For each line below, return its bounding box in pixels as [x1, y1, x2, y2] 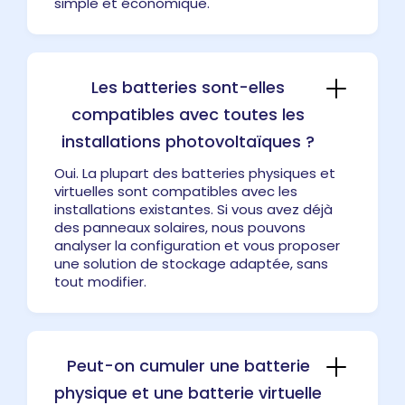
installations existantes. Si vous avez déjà [54, 199, 333, 219]
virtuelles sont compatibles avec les [54, 181, 297, 201]
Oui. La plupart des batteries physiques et [54, 163, 335, 183]
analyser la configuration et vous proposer [54, 235, 340, 255]
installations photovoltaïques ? [61, 129, 315, 153]
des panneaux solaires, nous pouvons [54, 217, 306, 237]
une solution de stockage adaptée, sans [54, 253, 328, 273]
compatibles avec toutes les [71, 102, 305, 126]
